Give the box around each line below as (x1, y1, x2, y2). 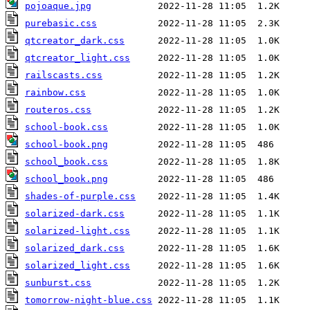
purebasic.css (25, 18, 97, 29)
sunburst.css (25, 277, 91, 289)
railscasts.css (25, 70, 102, 81)
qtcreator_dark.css (25, 35, 125, 46)
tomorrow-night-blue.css (25, 295, 152, 306)
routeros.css (25, 104, 91, 116)
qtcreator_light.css (25, 53, 130, 64)
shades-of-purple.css (25, 191, 136, 202)
